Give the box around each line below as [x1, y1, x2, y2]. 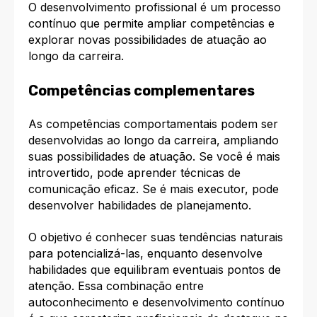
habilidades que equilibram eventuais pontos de [28, 263, 281, 277]
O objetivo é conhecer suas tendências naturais [28, 230, 283, 245]
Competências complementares [28, 81, 255, 99]
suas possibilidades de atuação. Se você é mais [28, 149, 280, 164]
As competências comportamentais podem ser [28, 117, 278, 132]
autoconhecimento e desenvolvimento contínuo [28, 295, 284, 310]
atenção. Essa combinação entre [28, 279, 204, 294]
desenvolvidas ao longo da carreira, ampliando [28, 133, 279, 148]
